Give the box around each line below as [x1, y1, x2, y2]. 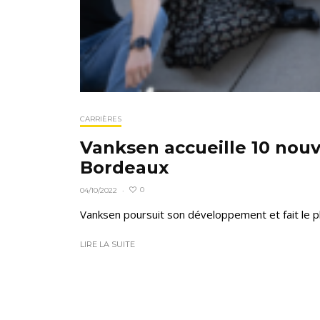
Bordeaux [80, 156, 169, 178]
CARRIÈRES [80, 114, 121, 124]
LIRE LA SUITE [80, 239, 135, 249]
